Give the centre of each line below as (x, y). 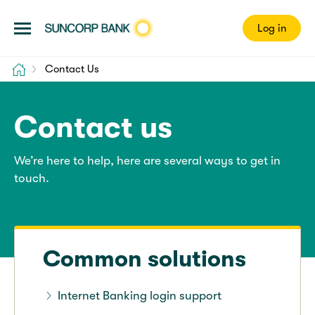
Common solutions (144, 259)
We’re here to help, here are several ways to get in (147, 160)
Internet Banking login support (139, 295)
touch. (32, 178)
